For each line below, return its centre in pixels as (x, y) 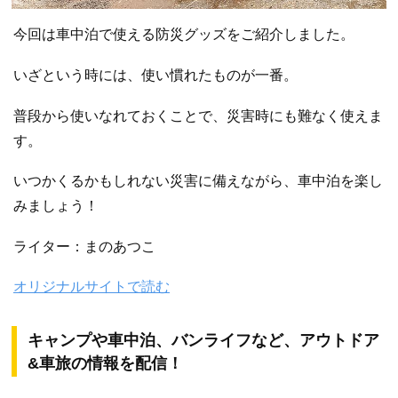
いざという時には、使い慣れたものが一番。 (155, 76)
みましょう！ (56, 206)
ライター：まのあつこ (84, 246)
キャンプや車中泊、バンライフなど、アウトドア (203, 341)
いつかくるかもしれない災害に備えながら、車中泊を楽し (198, 181)
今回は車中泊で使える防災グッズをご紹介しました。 (184, 35)
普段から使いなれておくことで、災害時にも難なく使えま (198, 115)
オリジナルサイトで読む (92, 287)
